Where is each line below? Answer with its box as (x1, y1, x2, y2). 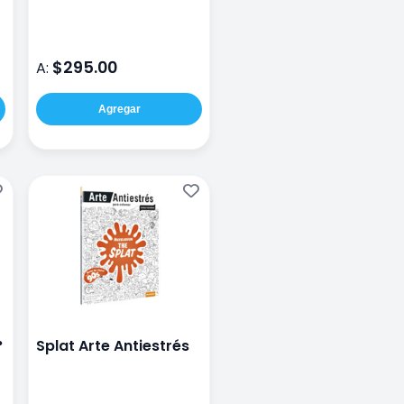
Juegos (36, 2, 91, 23)
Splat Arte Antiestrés (36, 335, 189, 357)
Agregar (97, 103, 141, 116)
